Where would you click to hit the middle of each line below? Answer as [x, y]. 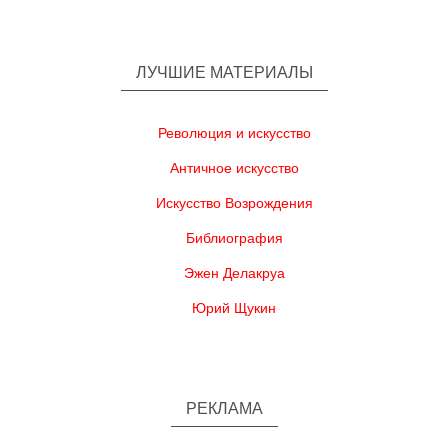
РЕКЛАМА [224, 408]
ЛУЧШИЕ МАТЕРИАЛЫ [224, 72]
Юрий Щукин [234, 307]
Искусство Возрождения [234, 202]
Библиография [234, 237]
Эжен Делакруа [234, 272]
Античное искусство [234, 167]
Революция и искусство [234, 132]
